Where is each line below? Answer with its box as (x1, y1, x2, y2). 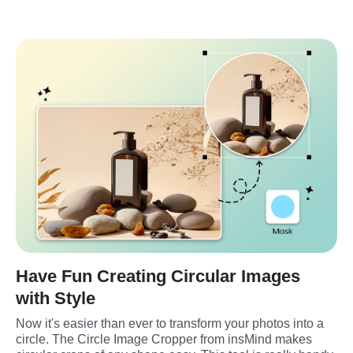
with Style (16, 288, 95, 308)
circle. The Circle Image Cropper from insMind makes (16, 332, 312, 346)
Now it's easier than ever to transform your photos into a (16, 316, 324, 330)
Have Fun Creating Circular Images (16, 266, 300, 286)
